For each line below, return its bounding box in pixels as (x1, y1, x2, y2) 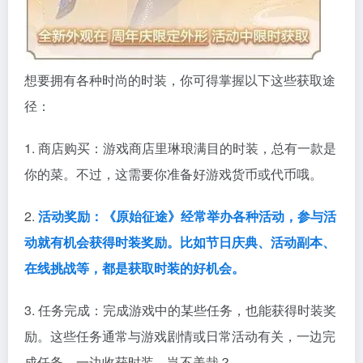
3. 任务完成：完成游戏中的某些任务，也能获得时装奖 (24, 301, 336, 319)
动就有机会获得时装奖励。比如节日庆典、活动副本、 (24, 233, 335, 251)
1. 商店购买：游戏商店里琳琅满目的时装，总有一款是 (24, 139, 336, 157)
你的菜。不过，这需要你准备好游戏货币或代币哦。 (24, 164, 322, 183)
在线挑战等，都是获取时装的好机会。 (24, 258, 245, 277)
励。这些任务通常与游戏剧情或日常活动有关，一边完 (24, 327, 335, 345)
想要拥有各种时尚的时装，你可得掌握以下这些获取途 (24, 70, 335, 89)
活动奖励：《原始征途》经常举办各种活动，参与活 (38, 207, 336, 225)
